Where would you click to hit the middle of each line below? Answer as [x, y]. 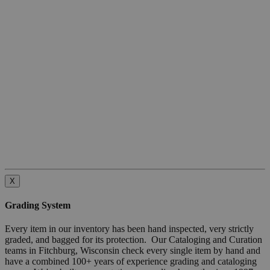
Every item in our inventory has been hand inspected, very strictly [129, 229]
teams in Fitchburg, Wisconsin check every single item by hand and [133, 251]
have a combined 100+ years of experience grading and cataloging [131, 262]
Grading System [38, 206]
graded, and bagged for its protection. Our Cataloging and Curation [133, 240]
